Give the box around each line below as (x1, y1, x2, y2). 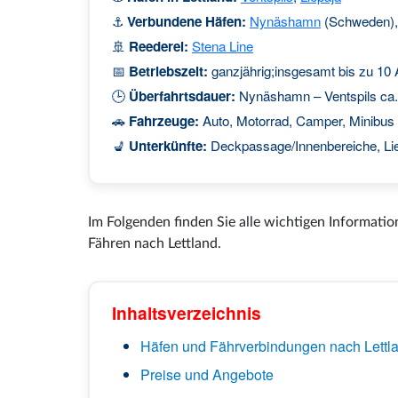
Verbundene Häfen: (127, 11, 246, 31)
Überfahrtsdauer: (129, 85, 235, 106)
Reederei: (129, 36, 188, 56)
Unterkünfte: (129, 135, 207, 155)
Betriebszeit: (129, 60, 208, 81)
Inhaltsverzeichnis (112, 299, 261, 325)
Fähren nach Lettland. (88, 235, 221, 251)
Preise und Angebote (140, 363, 274, 385)
